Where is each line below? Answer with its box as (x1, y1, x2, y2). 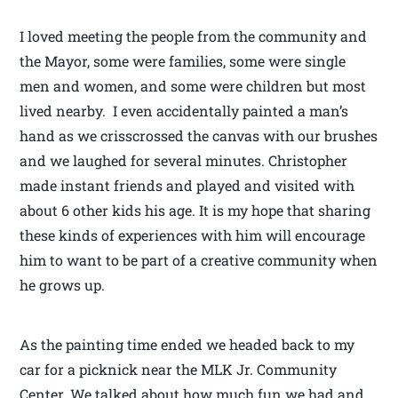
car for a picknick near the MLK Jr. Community (20, 359, 338, 378)
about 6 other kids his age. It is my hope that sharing (20, 200, 371, 219)
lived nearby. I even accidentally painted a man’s (20, 100, 349, 120)
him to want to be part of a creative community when (20, 250, 378, 269)
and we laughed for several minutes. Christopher (20, 150, 348, 170)
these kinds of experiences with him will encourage (20, 225, 366, 244)
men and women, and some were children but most (20, 76, 367, 95)
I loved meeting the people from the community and (20, 26, 368, 45)
